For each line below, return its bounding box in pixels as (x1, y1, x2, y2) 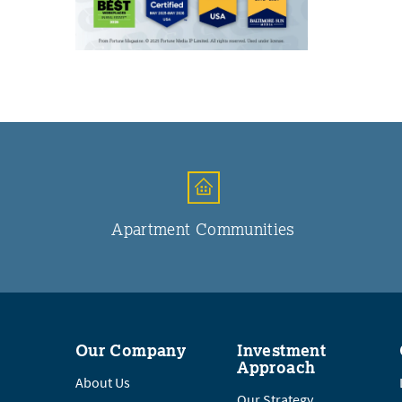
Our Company (75, 338, 187, 361)
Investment (237, 338, 327, 361)
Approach (237, 355, 316, 378)
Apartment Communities (111, 217, 295, 240)
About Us (75, 372, 130, 392)
